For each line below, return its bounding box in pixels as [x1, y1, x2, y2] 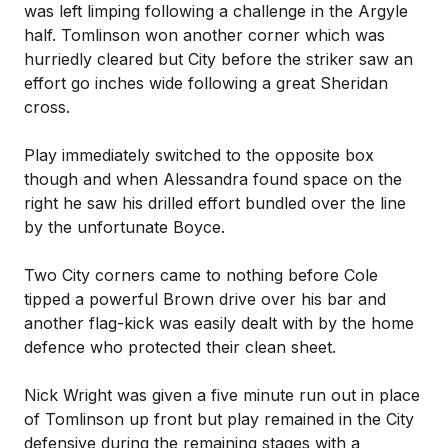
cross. [24, 97, 70, 117]
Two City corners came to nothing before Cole [24, 265, 378, 285]
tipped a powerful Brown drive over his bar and [24, 289, 386, 309]
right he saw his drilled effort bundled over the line [24, 193, 406, 213]
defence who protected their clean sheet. [24, 337, 336, 357]
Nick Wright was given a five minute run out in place [24, 385, 420, 405]
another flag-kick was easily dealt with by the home [24, 313, 414, 333]
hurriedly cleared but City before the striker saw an [24, 49, 413, 69]
